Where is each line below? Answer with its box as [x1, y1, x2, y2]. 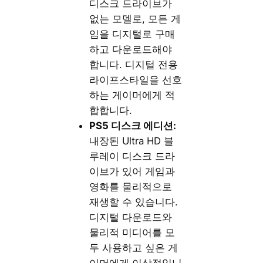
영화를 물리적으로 [89, 181, 173, 193]
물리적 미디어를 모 [89, 227, 176, 239]
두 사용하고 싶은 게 [89, 242, 178, 254]
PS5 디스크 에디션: [89, 120, 177, 132]
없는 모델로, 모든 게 [89, 13, 181, 25]
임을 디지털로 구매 [89, 28, 176, 41]
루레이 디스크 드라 [89, 150, 176, 163]
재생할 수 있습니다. [89, 196, 178, 208]
